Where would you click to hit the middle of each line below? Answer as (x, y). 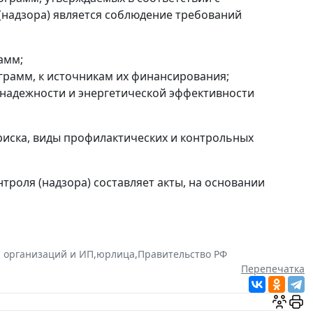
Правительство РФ (182, 254)
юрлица (116, 254)
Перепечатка (273, 269)
